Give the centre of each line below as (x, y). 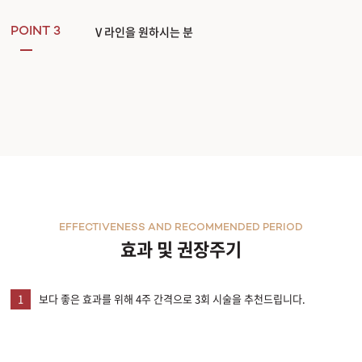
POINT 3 (36, 32)
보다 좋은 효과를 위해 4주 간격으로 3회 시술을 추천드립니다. (172, 299)
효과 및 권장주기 (181, 249)
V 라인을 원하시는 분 (144, 32)
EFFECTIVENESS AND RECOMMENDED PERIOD (181, 228)
